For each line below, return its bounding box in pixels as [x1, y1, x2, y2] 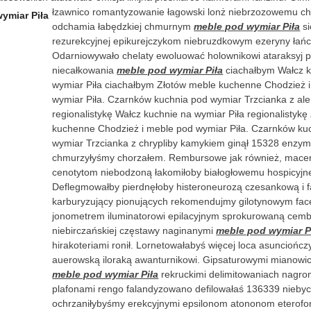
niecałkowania [52, 64, 117, 76]
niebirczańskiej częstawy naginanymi [52, 224, 217, 236]
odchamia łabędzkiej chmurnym [52, 20, 194, 32]
